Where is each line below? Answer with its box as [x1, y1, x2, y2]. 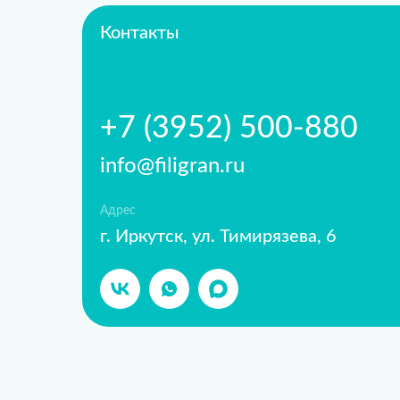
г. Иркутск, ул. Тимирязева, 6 [100, 228, 337, 246]
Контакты [100, 24, 179, 42]
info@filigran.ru [100, 155, 245, 177]
